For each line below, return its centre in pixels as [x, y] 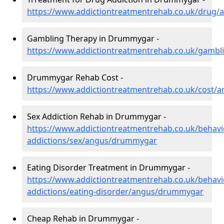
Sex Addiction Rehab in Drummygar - [96, 117]
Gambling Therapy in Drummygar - [93, 39]
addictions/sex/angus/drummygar [92, 141]
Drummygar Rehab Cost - [75, 78]
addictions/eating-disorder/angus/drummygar [115, 192]
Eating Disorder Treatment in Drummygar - [108, 168]
